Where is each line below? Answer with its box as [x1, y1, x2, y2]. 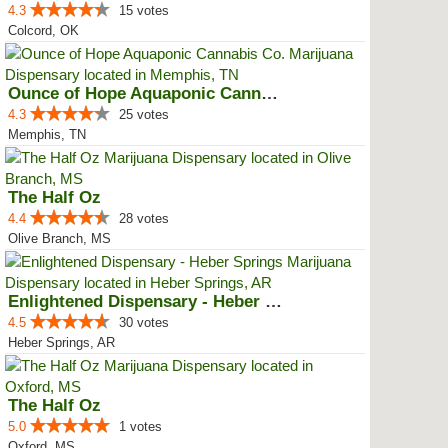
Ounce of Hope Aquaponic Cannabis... [261, 84, 278, 103]
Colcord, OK [8, 23, 79, 38]
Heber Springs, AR [8, 335, 115, 350]
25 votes [119, 107, 169, 122]
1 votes [119, 419, 162, 434]
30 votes [119, 315, 169, 330]
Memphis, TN [8, 127, 86, 142]
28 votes [119, 211, 169, 226]
